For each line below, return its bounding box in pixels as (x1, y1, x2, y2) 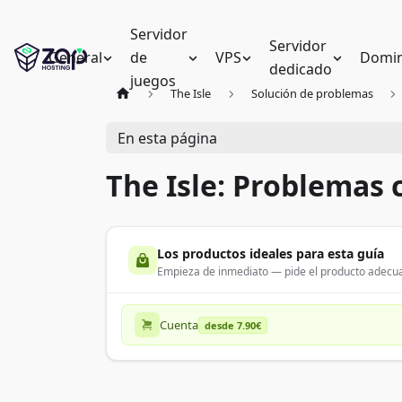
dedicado (269, 59, 333, 79)
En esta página (117, 127, 217, 148)
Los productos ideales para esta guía (157, 245, 384, 262)
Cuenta (160, 317, 198, 333)
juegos (129, 71, 176, 91)
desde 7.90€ (205, 319, 261, 332)
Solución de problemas (250, 85, 373, 102)
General (48, 48, 102, 67)
